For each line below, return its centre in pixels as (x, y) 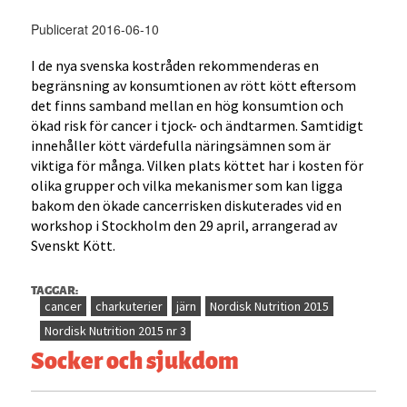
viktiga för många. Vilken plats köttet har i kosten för (198, 166)
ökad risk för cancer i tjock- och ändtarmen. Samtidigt (198, 126)
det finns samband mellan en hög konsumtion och (188, 106)
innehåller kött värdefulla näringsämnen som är (181, 146)
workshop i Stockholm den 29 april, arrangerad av (184, 226)
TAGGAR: (55, 290)
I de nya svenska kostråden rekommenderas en (175, 66)
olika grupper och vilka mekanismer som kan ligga (187, 186)
